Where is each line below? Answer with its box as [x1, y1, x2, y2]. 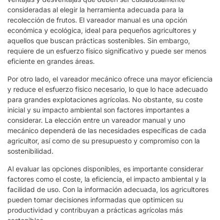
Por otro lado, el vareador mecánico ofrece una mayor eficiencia [7, 74, 213, 83]
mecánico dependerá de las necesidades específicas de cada [7, 126, 206, 135]
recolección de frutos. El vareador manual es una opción [7, 15, 187, 24]
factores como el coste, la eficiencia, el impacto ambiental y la [7, 174, 206, 183]
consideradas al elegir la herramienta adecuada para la [7, 5, 184, 14]
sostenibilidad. [7, 146, 54, 155]
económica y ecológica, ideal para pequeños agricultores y [7, 26, 196, 34]
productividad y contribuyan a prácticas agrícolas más [7, 205, 183, 214]
